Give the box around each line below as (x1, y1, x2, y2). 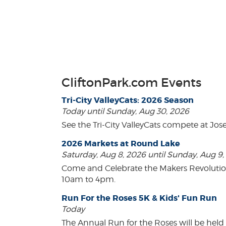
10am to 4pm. (62, 175, 116, 185)
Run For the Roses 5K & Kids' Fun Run (62, 193, 217, 204)
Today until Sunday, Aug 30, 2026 (62, 106, 189, 117)
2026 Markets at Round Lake (62, 138, 180, 149)
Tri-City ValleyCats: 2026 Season (62, 95, 194, 106)
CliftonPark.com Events (62, 75, 201, 90)
